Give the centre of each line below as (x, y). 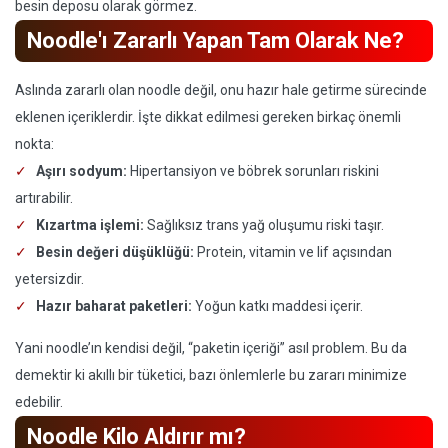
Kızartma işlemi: (90, 225)
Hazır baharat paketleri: (114, 306)
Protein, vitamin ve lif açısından (293, 252)
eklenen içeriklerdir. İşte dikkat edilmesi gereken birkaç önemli (208, 117)
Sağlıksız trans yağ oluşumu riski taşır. (264, 225)
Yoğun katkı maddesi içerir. (277, 306)
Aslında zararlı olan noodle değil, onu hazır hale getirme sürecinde (221, 90)
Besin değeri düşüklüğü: (115, 252)
